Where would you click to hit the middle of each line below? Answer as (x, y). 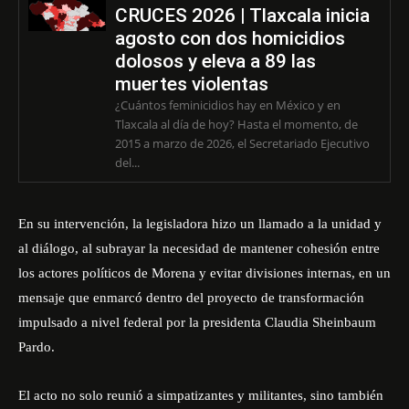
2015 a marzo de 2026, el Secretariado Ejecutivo (242, 143)
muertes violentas (191, 84)
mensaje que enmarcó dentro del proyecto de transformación (191, 298)
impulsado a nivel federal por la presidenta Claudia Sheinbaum (197, 322)
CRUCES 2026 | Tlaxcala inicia (242, 16)
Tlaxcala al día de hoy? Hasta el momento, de (176, 124)
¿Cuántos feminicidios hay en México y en (227, 105)
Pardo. (37, 347)
